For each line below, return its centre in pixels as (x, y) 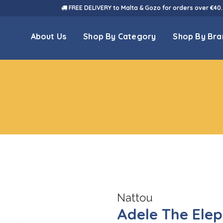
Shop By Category (120, 36)
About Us (49, 36)
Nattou (135, 198)
